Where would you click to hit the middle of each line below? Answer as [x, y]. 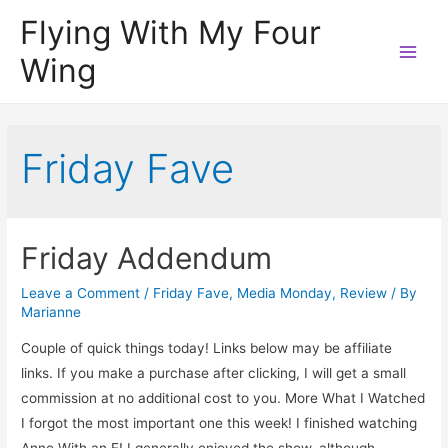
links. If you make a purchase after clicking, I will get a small [214, 373]
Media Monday [285, 293]
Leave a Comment [81, 293]
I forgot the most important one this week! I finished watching [219, 423]
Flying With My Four [170, 32]
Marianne [51, 312]
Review [364, 293]
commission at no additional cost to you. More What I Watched [223, 398]
